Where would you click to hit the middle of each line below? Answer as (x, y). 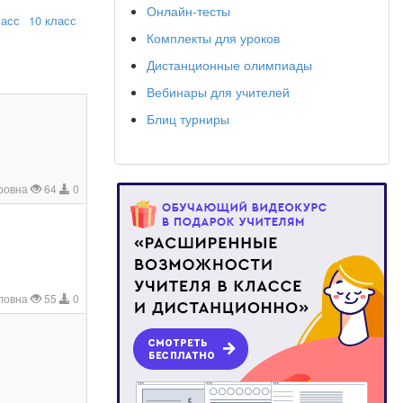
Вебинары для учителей (218, 92)
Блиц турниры (188, 119)
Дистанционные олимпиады (229, 65)
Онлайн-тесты (188, 11)
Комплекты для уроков (213, 38)
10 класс (53, 20)
